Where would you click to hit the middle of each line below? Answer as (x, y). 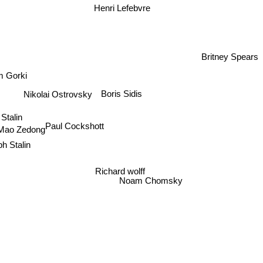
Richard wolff (122, 168)
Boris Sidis (122, 92)
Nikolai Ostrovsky (57, 95)
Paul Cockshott (77, 123)
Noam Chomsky (150, 183)
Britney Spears (230, 56)
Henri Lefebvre (124, 12)
